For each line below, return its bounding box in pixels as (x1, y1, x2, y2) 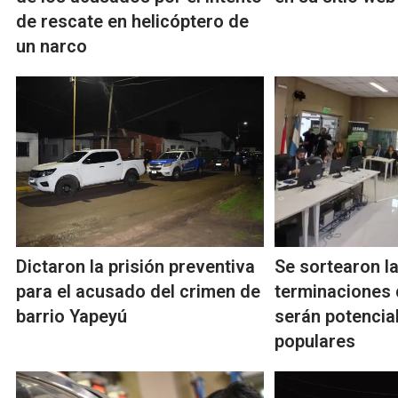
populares (275, 330, 356, 353)
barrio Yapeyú (16, 306, 127, 328)
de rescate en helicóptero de (16, 11, 249, 33)
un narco (16, 36, 87, 58)
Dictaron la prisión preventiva (16, 256, 255, 278)
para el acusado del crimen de (16, 281, 260, 303)
